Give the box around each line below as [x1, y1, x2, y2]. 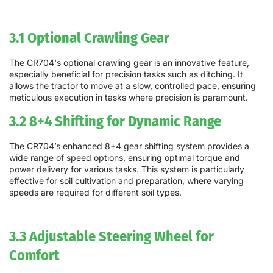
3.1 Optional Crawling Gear [9, 28, 169, 46]
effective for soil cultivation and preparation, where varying [9, 175, 244, 186]
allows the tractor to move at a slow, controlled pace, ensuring [9, 80, 256, 91]
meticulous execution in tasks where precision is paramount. [9, 91, 248, 102]
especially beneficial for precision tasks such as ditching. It [9, 68, 243, 79]
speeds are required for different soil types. [9, 187, 182, 198]
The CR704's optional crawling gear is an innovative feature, [9, 57, 249, 68]
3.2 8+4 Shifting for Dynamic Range [9, 112, 221, 130]
